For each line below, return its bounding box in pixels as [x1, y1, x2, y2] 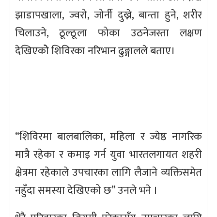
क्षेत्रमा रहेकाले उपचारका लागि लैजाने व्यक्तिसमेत [15, 164, 202, 182]
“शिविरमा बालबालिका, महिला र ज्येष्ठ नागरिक [15, 128, 202, 146]
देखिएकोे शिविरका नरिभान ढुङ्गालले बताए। [15, 42, 175, 61]
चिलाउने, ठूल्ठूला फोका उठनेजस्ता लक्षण [15, 24, 202, 43]
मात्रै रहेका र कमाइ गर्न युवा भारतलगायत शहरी [15, 146, 202, 164]
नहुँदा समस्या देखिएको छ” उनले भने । [15, 182, 158, 200]
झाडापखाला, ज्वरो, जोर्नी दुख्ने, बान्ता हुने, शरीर [15, 6, 202, 25]
